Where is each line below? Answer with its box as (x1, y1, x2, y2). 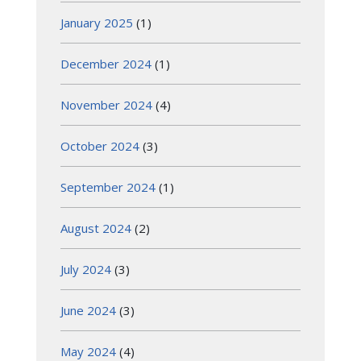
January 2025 (60, 14, 133, 31)
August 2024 (60, 219, 131, 236)
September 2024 (60, 178, 156, 195)
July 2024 (60, 260, 111, 277)
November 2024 (60, 96, 152, 113)
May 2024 (60, 342, 116, 359)
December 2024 (60, 55, 151, 72)
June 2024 (60, 301, 116, 318)
